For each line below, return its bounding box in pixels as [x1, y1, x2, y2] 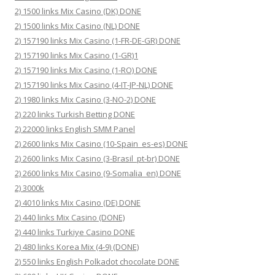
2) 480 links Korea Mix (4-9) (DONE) [15, 241, 139, 252]
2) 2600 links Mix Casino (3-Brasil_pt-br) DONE [15, 153, 180, 164]
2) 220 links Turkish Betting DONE [15, 109, 135, 120]
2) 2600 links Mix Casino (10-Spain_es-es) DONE [15, 138, 188, 149]
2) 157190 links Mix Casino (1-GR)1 [15, 50, 138, 61]
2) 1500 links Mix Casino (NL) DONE [15, 20, 140, 31]
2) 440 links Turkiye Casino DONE [15, 227, 135, 238]
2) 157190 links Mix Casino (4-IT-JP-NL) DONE [15, 79, 173, 90]
